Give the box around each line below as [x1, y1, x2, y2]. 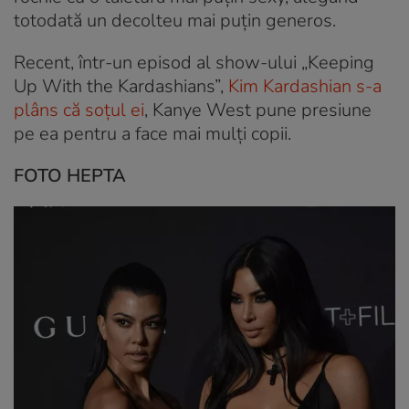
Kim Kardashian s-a [228, 73, 382, 99]
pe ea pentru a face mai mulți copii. [14, 121, 291, 146]
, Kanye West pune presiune [144, 97, 372, 122]
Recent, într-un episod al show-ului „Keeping [14, 49, 374, 75]
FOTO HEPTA [14, 163, 126, 188]
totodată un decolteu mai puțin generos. [14, 7, 336, 33]
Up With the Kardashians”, [14, 73, 228, 99]
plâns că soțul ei [14, 97, 144, 122]
